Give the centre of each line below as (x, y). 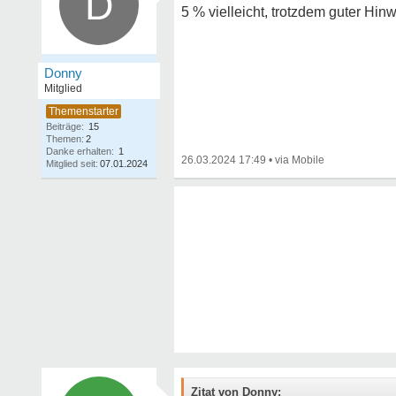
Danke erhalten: (80, 151)
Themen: (65, 139)
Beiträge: (65, 126)
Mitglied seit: (72, 164)
